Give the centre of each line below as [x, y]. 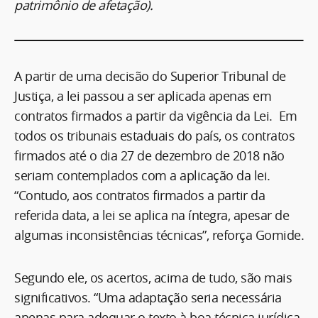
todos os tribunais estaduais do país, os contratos [154, 135]
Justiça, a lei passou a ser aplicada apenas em [143, 95]
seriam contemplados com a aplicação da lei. [142, 175]
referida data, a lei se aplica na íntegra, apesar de [152, 215]
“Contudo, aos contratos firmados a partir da [139, 195]
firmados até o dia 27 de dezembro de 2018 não [149, 155]
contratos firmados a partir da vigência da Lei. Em [156, 115]
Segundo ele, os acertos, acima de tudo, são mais [153, 277]
